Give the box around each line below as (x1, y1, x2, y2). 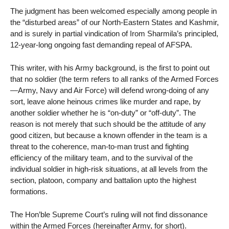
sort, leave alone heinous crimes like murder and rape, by (10, 97, 201, 106)
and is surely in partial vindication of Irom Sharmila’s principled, (10, 29, 218, 38)
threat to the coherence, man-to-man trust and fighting (10, 142, 189, 151)
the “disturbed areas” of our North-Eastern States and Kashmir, (10, 18, 219, 27)
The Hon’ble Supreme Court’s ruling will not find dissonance (10, 210, 208, 219)
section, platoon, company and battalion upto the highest (10, 176, 196, 185)
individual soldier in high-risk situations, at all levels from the (10, 165, 208, 174)
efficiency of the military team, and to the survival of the (10, 153, 193, 163)
